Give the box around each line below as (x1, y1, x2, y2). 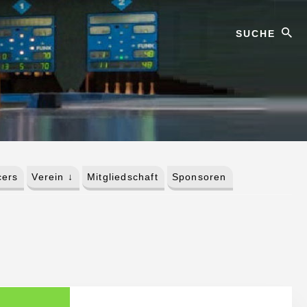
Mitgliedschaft (86, 171, 158, 182)
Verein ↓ (32, 171, 73, 182)
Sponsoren (171, 171, 227, 182)
